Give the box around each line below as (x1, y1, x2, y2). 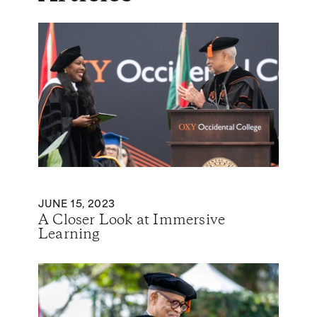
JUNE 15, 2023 (38, 195, 115, 212)
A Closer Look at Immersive (38, 211, 226, 231)
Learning (38, 225, 100, 245)
